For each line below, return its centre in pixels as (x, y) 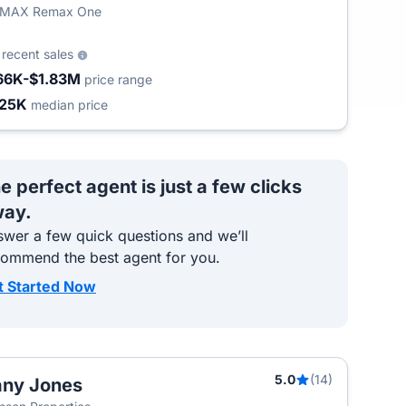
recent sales (39, 54)
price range (118, 79)
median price (69, 105)
